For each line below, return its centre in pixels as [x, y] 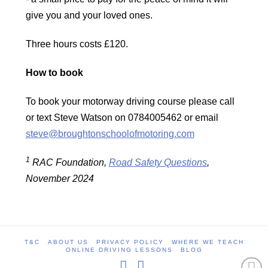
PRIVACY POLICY [130, 242]
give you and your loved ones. [89, 16]
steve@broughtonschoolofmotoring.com [110, 134]
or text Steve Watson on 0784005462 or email [122, 118]
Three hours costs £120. [77, 44]
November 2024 [60, 179]
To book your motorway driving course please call [130, 102]
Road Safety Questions [158, 163]
